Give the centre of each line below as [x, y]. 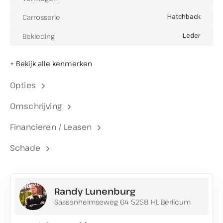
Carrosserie [41, 17]
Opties [23, 85]
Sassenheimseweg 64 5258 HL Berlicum [122, 202]
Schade [25, 148]
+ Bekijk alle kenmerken [51, 63]
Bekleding [39, 36]
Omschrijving [36, 106]
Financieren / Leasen [51, 127]
